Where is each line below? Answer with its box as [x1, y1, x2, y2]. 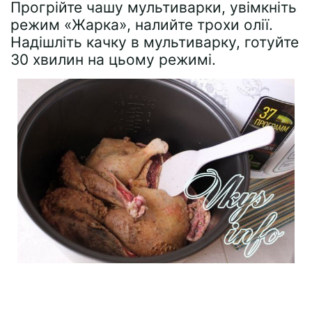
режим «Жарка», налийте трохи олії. [10, 15, 273, 33]
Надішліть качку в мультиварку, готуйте [10, 33, 299, 51]
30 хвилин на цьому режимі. [10, 50, 216, 68]
